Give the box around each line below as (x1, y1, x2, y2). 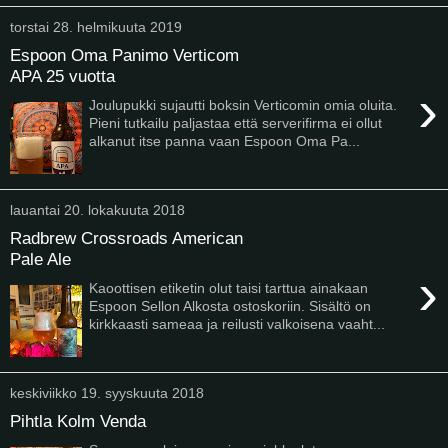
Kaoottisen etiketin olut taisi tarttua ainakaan (89, 279, 369, 296)
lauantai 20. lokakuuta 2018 (10, 201, 185, 218)
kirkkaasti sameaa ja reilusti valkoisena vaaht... (89, 315, 386, 332)
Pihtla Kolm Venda (10, 411, 146, 432)
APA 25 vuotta (10, 66, 115, 87)
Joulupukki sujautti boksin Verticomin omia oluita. (89, 96, 398, 113)
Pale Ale (10, 249, 71, 270)
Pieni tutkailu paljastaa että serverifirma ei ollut (89, 114, 383, 131)
